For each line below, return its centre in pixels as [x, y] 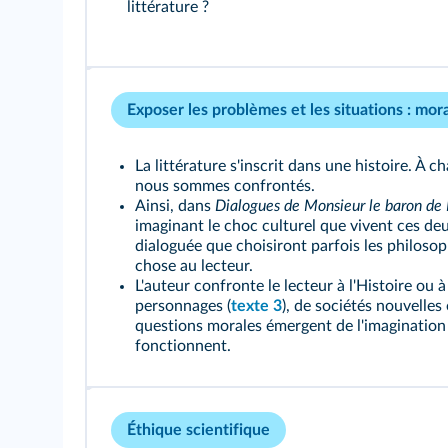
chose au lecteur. [194, 266]
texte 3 [256, 306]
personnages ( [183, 306]
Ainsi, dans [175, 206]
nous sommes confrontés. [225, 186]
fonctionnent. [183, 346]
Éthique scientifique [198, 430]
